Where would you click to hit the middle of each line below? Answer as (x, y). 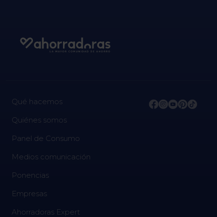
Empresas (29, 193)
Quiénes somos (39, 120)
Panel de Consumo (46, 138)
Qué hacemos (37, 101)
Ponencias (30, 175)
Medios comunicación (51, 156)
